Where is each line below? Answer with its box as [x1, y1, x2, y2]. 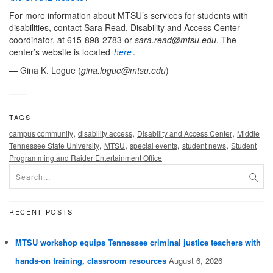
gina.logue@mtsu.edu [81, 64, 166, 77]
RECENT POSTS [9, 207, 73, 217]
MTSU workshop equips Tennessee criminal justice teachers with [15, 236, 261, 249]
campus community [9, 128, 73, 139]
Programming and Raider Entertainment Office [9, 152, 162, 163]
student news [182, 140, 226, 151]
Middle [237, 128, 260, 139]
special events [130, 140, 177, 151]
